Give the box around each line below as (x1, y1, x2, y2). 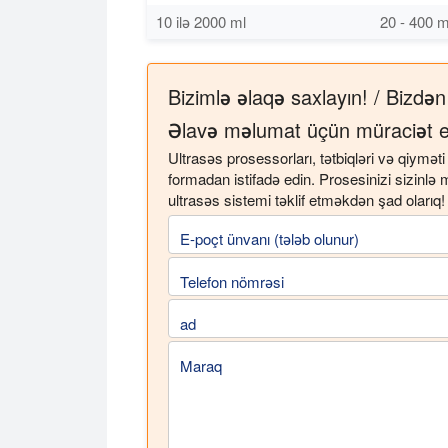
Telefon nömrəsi (180, 270, 284, 292)
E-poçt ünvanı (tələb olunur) (180, 228, 359, 250)
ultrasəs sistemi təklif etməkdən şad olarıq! (168, 188, 445, 210)
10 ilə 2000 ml (156, 10, 246, 32)
